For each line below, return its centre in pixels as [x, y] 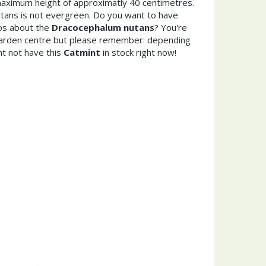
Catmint [82, 52]
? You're [171, 27]
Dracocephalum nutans [103, 27]
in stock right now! [138, 52]
